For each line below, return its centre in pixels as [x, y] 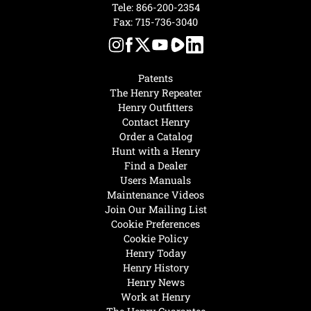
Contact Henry [155, 121]
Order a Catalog [155, 136]
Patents [155, 78]
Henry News [155, 282]
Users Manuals [155, 180]
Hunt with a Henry [155, 151]
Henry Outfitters [155, 107]
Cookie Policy [155, 238]
